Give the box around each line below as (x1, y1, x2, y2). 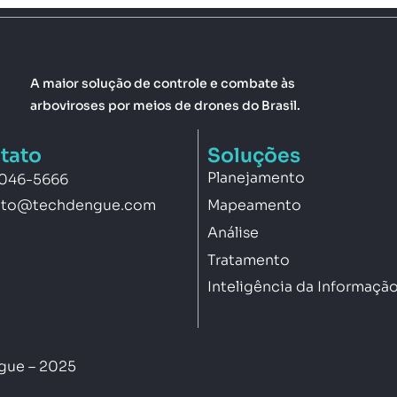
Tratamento (207, 250, 290, 269)
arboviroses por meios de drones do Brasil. (30, 97, 300, 113)
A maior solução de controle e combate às (30, 74, 295, 91)
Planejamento (207, 168, 305, 188)
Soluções (207, 144, 300, 168)
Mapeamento (207, 195, 301, 214)
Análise (207, 222, 259, 242)
